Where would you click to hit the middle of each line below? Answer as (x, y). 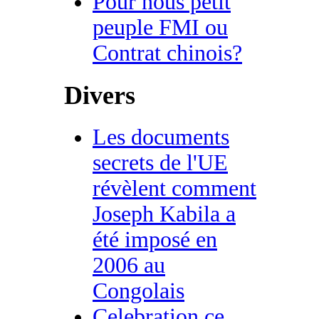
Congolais (138, 291)
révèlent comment (174, 188)
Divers (100, 95)
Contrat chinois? (167, 53)
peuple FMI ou (160, 27)
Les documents (161, 137)
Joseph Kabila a (164, 214)
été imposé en (155, 239)
